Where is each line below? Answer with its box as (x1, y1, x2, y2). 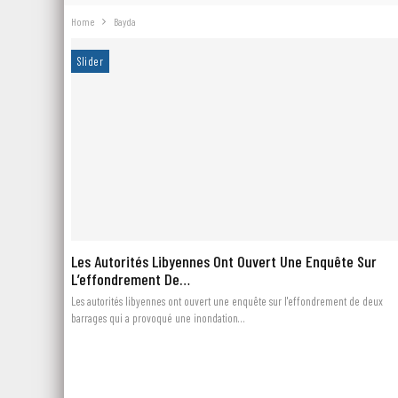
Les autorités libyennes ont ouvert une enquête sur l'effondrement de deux (70, 293, 383, 308)
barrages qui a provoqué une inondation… (70, 310, 244, 325)
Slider (76, 53, 103, 68)
